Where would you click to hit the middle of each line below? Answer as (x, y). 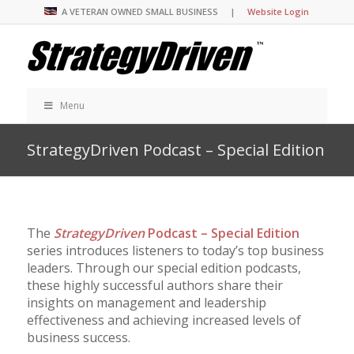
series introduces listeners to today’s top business (175, 251)
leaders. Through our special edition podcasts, (164, 268)
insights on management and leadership (146, 303)
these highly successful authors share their (154, 286)
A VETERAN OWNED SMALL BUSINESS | (155, 11)
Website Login (279, 11)
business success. (78, 338)
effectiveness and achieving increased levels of (164, 320)
